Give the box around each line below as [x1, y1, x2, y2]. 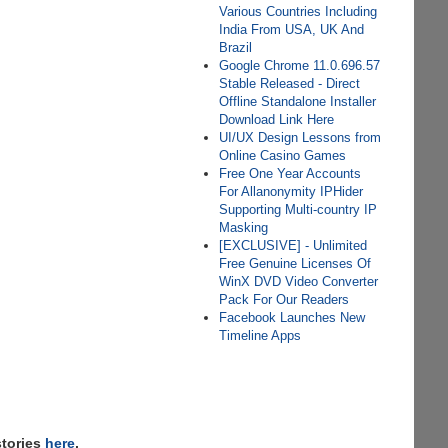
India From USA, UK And [219, 22, 365, 37]
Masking [219, 220, 269, 235]
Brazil [219, 40, 253, 55]
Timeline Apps [219, 328, 302, 343]
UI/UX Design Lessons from [219, 130, 382, 145]
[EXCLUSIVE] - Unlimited [219, 238, 368, 253]
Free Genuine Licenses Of [219, 256, 372, 271]
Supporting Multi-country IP [219, 202, 378, 217]
